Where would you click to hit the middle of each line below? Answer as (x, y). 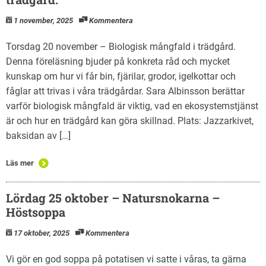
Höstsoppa (36, 212)
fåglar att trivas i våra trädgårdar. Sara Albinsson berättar (125, 91)
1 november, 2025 (43, 20)
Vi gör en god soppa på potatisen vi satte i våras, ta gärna (126, 259)
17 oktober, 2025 (42, 233)
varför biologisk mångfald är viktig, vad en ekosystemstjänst (132, 106)
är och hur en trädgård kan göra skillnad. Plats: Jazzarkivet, (130, 121)
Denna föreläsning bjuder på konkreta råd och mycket (118, 61)
